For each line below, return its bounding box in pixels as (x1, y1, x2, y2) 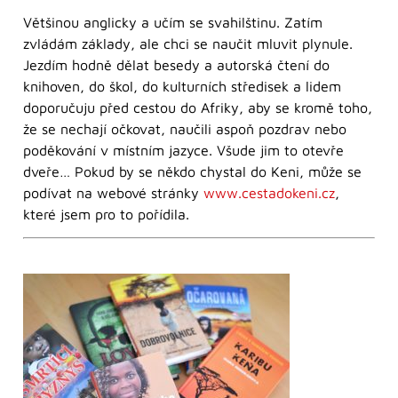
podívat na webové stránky (23, 185, 203, 201)
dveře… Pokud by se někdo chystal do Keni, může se (23, 163, 362, 179)
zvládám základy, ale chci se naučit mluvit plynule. (23, 36, 353, 52)
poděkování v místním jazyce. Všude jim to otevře (23, 142, 344, 158)
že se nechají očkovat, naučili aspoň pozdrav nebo (23, 121, 346, 137)
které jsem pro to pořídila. (23, 206, 189, 222)
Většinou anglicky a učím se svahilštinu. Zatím (23, 14, 322, 30)
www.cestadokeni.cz (203, 185, 335, 201)
